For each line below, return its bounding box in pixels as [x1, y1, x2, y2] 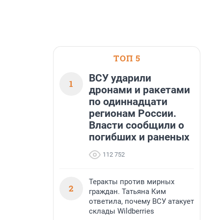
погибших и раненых [89, 131, 190, 143]
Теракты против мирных [89, 177, 174, 186]
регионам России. [89, 108, 176, 119]
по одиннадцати [89, 96, 167, 108]
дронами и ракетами [89, 84, 190, 96]
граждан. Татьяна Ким [89, 187, 166, 196]
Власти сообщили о [89, 119, 184, 131]
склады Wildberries [89, 207, 154, 216]
